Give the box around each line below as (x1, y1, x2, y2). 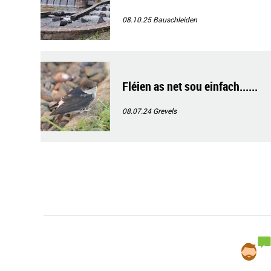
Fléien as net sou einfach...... (122, 78, 258, 94)
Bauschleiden (153, 15, 197, 24)
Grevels (153, 106, 177, 116)
